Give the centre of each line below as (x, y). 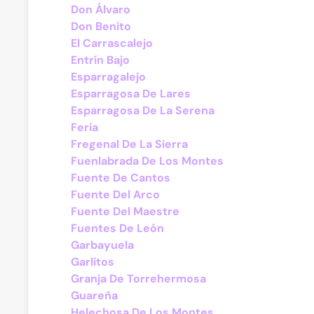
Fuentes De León (117, 228)
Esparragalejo (108, 77)
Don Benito (101, 26)
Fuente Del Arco (115, 194)
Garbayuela (102, 245)
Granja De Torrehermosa (138, 279)
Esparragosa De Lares (131, 94)
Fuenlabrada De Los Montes (147, 161)
